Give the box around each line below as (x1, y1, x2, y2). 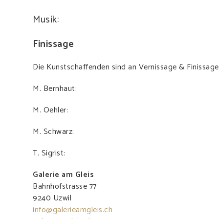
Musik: (33, 12, 59, 28)
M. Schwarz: (33, 125, 74, 139)
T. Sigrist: (33, 147, 66, 160)
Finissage (33, 36, 74, 53)
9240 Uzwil (33, 192, 72, 205)
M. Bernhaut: (33, 82, 77, 96)
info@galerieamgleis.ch (33, 203, 113, 217)
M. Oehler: (33, 104, 68, 117)
